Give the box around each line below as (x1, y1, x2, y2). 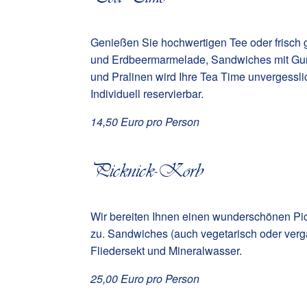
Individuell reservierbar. (90, 85, 204, 101)
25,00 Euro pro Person (90, 270, 199, 286)
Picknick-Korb (90, 158, 203, 183)
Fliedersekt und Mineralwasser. (90, 242, 242, 258)
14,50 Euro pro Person (90, 113, 199, 130)
